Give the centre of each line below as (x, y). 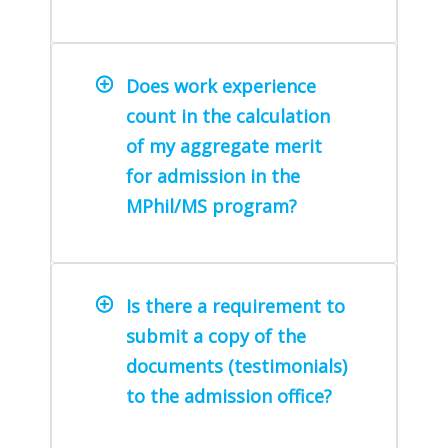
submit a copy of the (216, 335)
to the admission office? (229, 395)
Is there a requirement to (235, 305)
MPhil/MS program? (211, 205)
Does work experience (221, 85)
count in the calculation (228, 115)
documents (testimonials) (236, 365)
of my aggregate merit (224, 145)
